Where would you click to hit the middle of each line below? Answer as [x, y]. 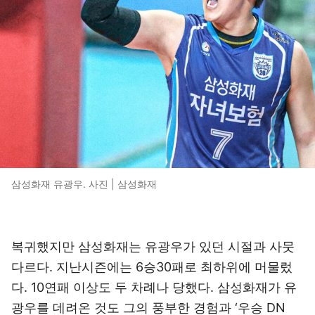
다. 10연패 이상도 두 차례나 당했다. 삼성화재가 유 [154, 287]
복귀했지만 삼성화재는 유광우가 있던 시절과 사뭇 [153, 246]
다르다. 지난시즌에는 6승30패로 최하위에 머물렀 [152, 267]
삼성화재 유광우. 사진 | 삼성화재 [84, 184]
